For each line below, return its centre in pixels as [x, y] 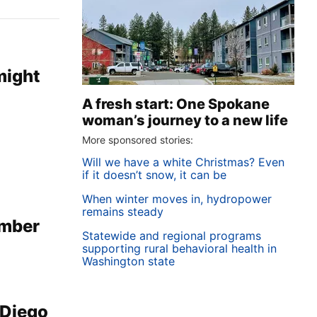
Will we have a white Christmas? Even [183, 162]
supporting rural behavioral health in [179, 248]
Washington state [128, 261]
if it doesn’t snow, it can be [154, 175]
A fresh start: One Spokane [176, 104]
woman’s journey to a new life [185, 120]
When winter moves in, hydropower [177, 199]
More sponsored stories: [138, 140]
